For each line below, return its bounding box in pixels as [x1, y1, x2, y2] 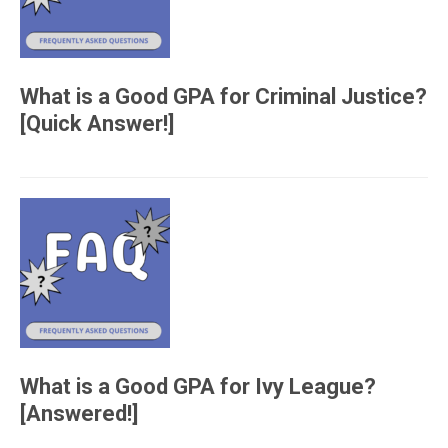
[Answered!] [20, 400, 138, 426]
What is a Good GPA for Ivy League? [20, 373, 376, 399]
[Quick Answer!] [20, 110, 174, 136]
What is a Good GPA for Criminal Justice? [20, 83, 427, 109]
